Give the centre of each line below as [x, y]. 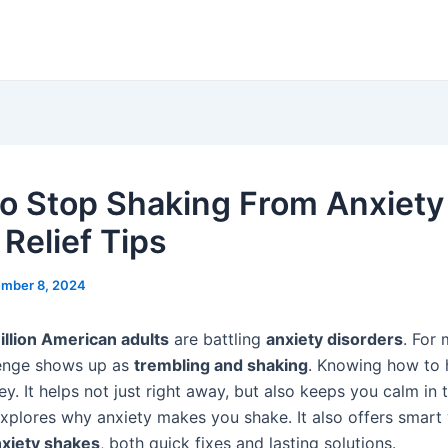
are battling [217, 339]
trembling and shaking [221, 365]
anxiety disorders [334, 339]
